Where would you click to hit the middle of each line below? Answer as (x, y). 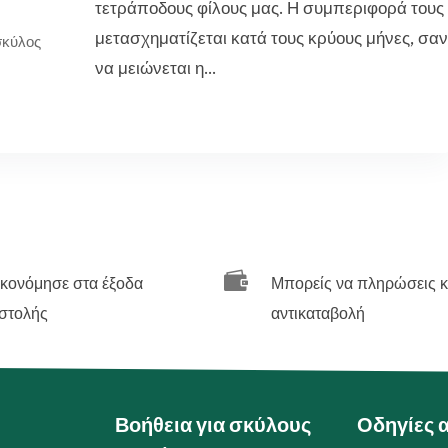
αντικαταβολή (318, 313)
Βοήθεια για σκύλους (213, 425)
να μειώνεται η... (155, 68)
